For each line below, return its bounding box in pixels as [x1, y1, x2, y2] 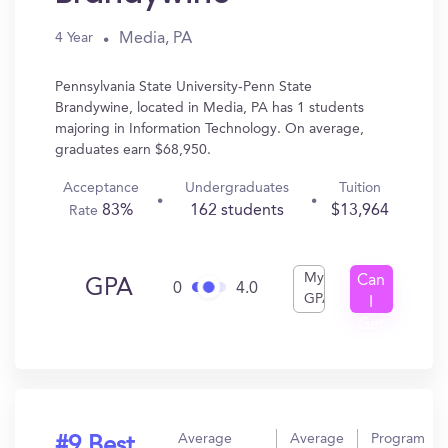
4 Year [55, 31, 93, 45]
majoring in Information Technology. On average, [55, 122, 364, 136]
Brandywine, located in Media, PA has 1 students [55, 101, 364, 115]
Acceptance [62, 181, 139, 195]
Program [371, 432, 425, 446]
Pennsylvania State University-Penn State [55, 80, 312, 94]
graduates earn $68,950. [55, 143, 211, 157]
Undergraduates [184, 181, 289, 195]
